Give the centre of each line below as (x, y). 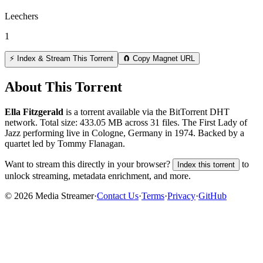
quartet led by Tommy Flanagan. (65, 143)
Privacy (181, 195)
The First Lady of (213, 122)
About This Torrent (63, 87)
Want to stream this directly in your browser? (87, 164)
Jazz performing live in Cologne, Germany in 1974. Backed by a (124, 133)
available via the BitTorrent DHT (167, 112)
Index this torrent (206, 164)
